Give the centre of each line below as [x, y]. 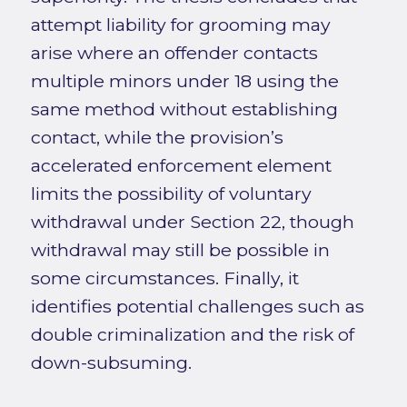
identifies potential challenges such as [197, 307]
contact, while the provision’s [157, 138]
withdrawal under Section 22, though [192, 222]
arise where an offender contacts [174, 53]
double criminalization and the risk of [192, 335]
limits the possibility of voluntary [171, 194]
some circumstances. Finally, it [164, 278]
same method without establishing [184, 109]
